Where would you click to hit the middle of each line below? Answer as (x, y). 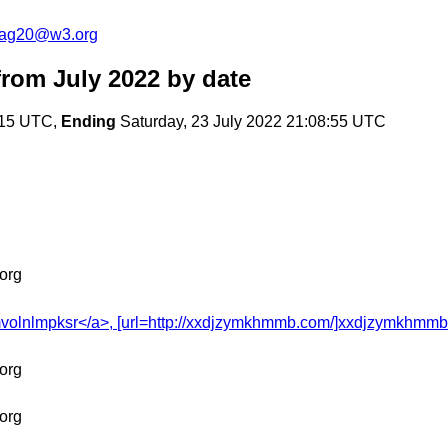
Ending (88, 122)
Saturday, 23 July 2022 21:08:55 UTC (251, 122)
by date (205, 79)
